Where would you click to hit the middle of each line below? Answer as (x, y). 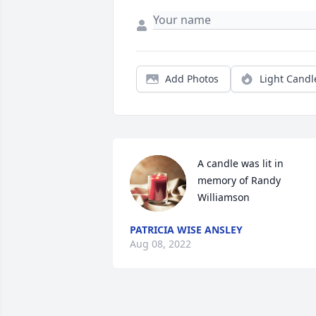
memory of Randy (239, 181)
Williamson (224, 197)
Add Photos (192, 79)
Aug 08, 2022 (160, 244)
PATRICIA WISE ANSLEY (186, 230)
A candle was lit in (241, 164)
